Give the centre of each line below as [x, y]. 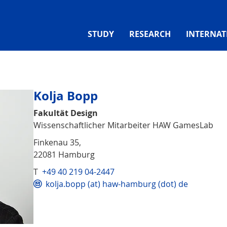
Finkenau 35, [57, 142]
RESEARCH [150, 34]
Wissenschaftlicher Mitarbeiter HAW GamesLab [123, 125]
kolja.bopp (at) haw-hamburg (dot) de [117, 184]
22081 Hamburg [64, 154]
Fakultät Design [66, 113]
